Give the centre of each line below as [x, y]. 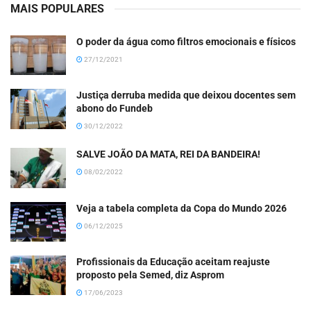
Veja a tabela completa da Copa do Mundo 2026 [182, 208]
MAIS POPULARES [57, 9]
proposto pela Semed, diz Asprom [150, 275]
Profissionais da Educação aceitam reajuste [173, 261]
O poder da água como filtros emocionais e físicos [186, 42]
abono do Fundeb [115, 109]
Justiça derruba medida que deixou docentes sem [186, 95]
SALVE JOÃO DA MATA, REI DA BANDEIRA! [168, 154]
